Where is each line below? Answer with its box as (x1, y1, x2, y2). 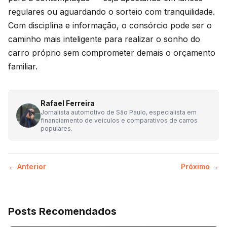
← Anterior (8, 162, 46, 171)
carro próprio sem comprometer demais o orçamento (8, 47, 215, 58)
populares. (41, 124, 72, 132)
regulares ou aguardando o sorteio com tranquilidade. (8, 6, 215, 17)
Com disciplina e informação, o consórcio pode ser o (8, 20, 212, 30)
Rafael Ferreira (41, 98, 95, 107)
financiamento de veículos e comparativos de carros (41, 116, 198, 124)
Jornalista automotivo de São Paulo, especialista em (41, 108, 197, 116)
